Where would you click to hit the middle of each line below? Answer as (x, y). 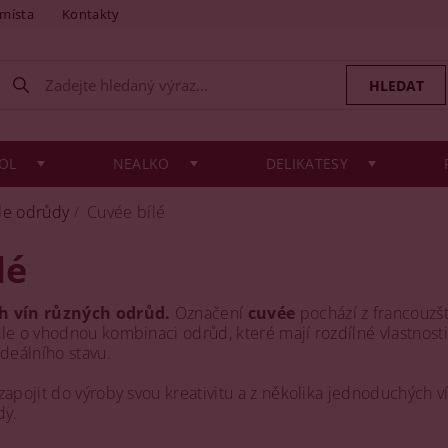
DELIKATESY (306, 163)
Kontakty (91, 14)
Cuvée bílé (126, 212)
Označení (209, 313)
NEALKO (141, 163)
